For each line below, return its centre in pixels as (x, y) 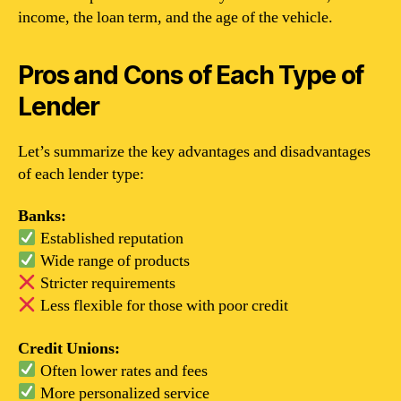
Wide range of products (113, 261)
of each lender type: (81, 174)
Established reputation (110, 239)
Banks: (42, 216)
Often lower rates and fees (122, 371)
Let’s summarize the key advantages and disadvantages (194, 151)
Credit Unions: (69, 348)
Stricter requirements (106, 283)
